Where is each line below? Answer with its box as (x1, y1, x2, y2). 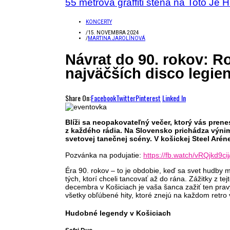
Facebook (91, 92, 116, 103)
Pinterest (136, 92, 161, 103)
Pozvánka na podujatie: (65, 150, 143, 159)
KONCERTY (86, 18, 112, 25)
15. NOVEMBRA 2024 (88, 29, 139, 35)
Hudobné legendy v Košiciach (65, 208, 171, 217)
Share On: (65, 92, 91, 103)
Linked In (162, 92, 186, 103)
